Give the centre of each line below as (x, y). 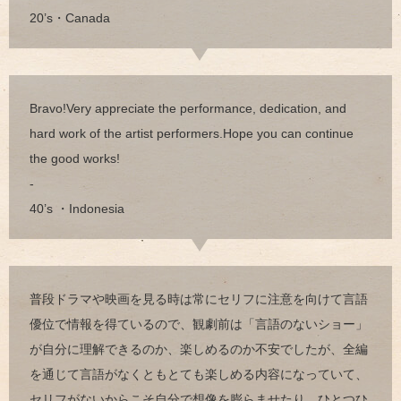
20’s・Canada (70, 17)
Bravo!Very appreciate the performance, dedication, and (188, 108)
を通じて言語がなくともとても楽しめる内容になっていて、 (199, 374)
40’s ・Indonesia (77, 208)
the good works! (75, 158)
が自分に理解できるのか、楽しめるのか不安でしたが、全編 (199, 349)
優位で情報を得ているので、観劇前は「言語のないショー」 (199, 324)
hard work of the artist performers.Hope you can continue (192, 133)
